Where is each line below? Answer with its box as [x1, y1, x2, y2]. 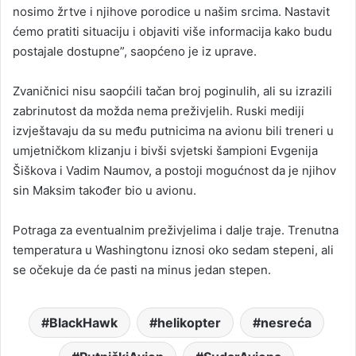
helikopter [157, 314, 221, 331]
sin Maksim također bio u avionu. [13, 182, 196, 198]
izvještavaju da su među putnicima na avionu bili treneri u [13, 122, 334, 138]
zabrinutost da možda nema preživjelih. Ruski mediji [13, 103, 304, 118]
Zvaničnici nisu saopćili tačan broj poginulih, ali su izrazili [13, 83, 332, 99]
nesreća [260, 314, 311, 331]
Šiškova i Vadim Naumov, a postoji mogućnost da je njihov [13, 162, 336, 178]
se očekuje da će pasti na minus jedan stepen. [13, 261, 271, 277]
